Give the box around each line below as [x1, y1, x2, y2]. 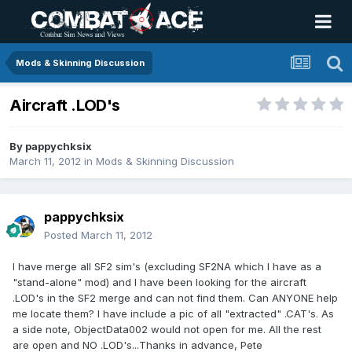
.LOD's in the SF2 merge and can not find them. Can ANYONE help [13, 291, 338, 305]
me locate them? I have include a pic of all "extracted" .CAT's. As [13, 307, 334, 321]
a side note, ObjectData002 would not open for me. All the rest [13, 323, 321, 336]
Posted [44, 229, 81, 242]
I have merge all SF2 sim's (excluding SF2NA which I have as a [13, 260, 321, 273]
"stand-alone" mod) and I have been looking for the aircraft [13, 276, 306, 289]
